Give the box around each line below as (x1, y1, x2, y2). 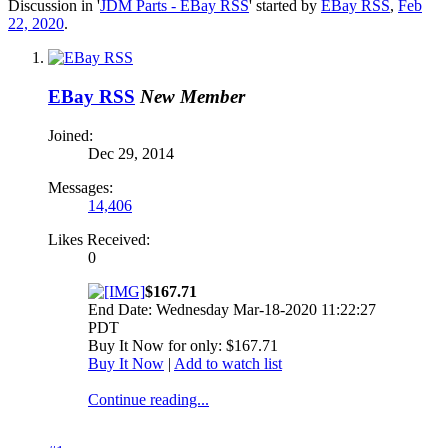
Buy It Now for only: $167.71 (88, 336, 278, 354)
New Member (140, 86, 245, 108)
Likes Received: (48, 230, 150, 248)
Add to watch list (174, 354, 282, 372)
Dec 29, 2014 (88, 144, 174, 162)
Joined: (48, 126, 93, 144)
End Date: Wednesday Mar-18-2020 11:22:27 (88, 300, 376, 318)
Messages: (48, 178, 113, 196)
